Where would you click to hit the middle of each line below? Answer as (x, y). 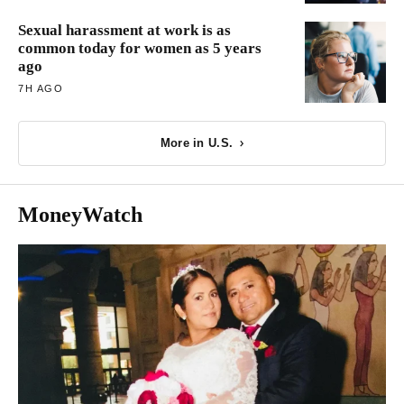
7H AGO (41, 88)
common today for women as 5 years (140, 48)
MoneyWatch (80, 214)
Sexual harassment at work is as (124, 30)
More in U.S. (197, 143)
